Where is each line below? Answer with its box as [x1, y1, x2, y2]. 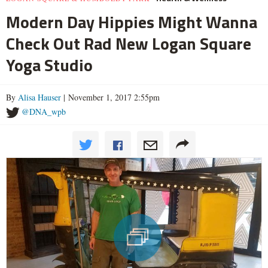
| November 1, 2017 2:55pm [61, 91, 160, 103]
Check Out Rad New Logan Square [6, 30, 251, 56]
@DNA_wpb [22, 105, 66, 117]
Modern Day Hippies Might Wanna [6, 8, 257, 35]
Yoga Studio [6, 51, 93, 78]
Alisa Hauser [18, 91, 61, 103]
